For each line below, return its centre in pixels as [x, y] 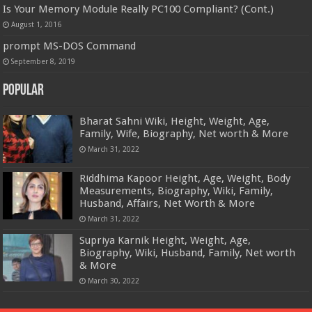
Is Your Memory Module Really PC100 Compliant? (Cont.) [139, 9]
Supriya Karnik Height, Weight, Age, [165, 240]
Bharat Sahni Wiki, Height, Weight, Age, [175, 122]
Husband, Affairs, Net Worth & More [167, 203]
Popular [24, 91]
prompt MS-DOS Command [70, 46]
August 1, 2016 [37, 25]
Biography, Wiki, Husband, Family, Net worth [188, 252]
